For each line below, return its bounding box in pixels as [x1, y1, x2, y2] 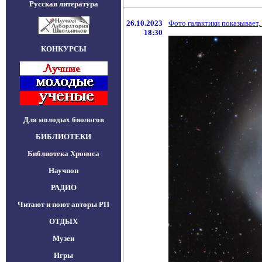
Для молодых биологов [23, 115, 104, 124]
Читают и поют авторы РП [18, 200, 109, 209]
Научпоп [49, 166, 78, 175]
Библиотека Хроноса [27, 149, 99, 158]
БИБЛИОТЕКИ [36, 132, 91, 141]
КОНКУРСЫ [40, 44, 87, 53]
